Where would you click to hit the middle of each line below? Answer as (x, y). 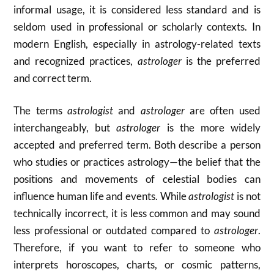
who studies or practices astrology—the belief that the (137, 162)
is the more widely (210, 128)
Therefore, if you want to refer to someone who (137, 247)
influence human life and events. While (101, 196)
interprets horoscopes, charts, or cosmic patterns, (137, 265)
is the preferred (221, 61)
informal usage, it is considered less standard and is (137, 9)
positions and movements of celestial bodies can (137, 179)
